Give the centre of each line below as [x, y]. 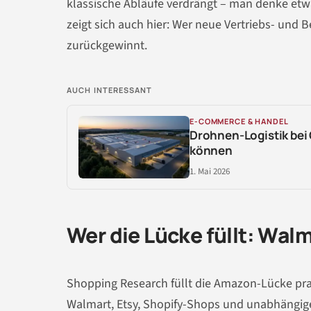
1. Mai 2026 [210, 171]
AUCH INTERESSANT [110, 90]
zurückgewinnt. [107, 45]
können [211, 150]
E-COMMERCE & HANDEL [239, 121]
